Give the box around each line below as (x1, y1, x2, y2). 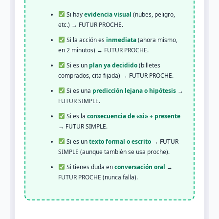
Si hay (65, 10, 84, 19)
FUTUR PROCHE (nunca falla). (58, 173, 138, 181)
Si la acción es (65, 35, 106, 44)
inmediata (106, 35, 136, 44)
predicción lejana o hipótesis (92, 86, 176, 95)
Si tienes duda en (65, 162, 114, 171)
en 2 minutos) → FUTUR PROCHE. (58, 45, 149, 54)
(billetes (137, 61, 160, 69)
